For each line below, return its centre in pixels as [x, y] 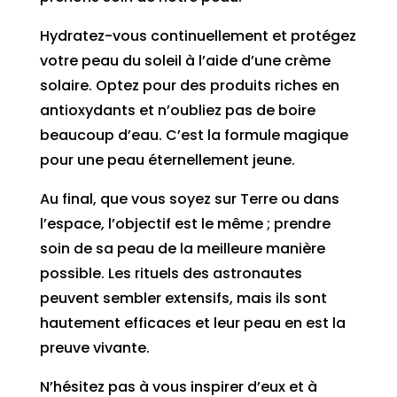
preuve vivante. [94, 347]
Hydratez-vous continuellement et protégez [198, 35]
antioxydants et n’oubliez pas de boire [177, 110]
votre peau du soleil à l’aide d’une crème [185, 60]
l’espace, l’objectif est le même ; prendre [185, 223]
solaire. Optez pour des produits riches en [189, 85]
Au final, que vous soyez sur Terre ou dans [189, 198]
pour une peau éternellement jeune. [167, 160]
